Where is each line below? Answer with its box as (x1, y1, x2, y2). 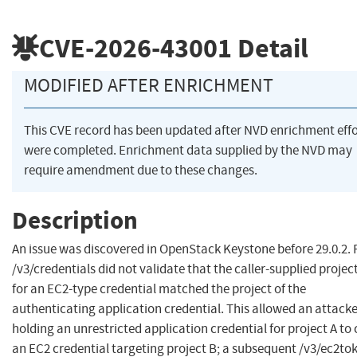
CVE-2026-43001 (39, 29, 232, 66)
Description (12, 203, 138, 237)
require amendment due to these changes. (24, 162, 257, 179)
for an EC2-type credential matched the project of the (12, 280, 306, 298)
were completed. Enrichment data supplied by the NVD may (24, 142, 352, 159)
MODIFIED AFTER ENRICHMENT (24, 73, 273, 98)
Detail (232, 29, 308, 66)
